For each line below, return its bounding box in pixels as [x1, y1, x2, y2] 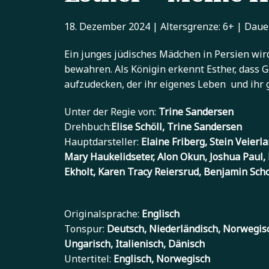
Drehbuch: [64, 119, 111, 133]
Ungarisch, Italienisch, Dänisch [64, 237, 205, 251]
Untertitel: [64, 252, 113, 266]
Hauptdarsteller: [64, 134, 141, 148]
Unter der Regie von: [64, 104, 159, 118]
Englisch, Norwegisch [113, 252, 210, 266]
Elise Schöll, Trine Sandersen [111, 119, 242, 133]
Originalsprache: [64, 207, 142, 221]
